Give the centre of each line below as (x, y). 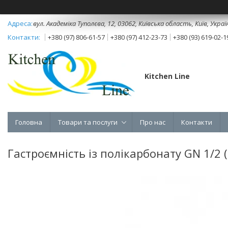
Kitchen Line (167, 76)
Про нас (153, 122)
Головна (29, 122)
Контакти (197, 122)
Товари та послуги (88, 122)
